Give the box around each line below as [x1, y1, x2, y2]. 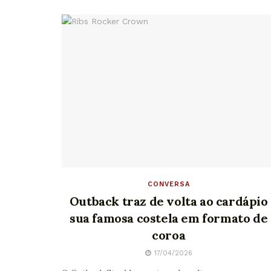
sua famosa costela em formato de [70, 210, 268, 226]
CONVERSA [147, 180, 190, 188]
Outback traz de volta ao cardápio [69, 193, 268, 209]
